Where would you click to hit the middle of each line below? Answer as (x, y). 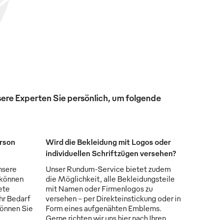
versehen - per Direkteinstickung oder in (113, 199)
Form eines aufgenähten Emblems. (104, 208)
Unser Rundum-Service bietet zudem (109, 169)
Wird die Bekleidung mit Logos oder (109, 142)
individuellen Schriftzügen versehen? (111, 153)
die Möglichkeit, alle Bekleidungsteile (110, 179)
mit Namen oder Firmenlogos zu (99, 189)
